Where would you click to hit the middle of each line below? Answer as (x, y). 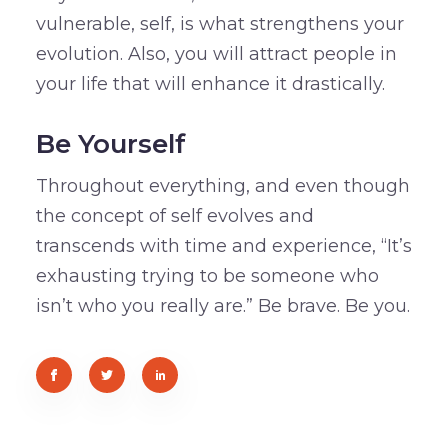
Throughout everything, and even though (222, 186)
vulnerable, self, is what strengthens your (219, 24)
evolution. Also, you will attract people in (216, 54)
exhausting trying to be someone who (207, 276)
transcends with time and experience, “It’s (223, 246)
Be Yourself (110, 144)
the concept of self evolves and (174, 216)
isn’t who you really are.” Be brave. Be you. (222, 306)
